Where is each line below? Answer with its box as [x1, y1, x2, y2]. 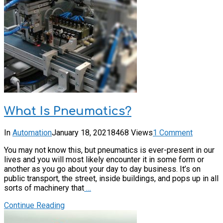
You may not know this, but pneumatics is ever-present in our [4, 145, 215, 155]
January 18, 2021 [52, 128, 111, 138]
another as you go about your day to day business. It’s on [4, 164, 201, 174]
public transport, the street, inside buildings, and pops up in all [4, 174, 219, 184]
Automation [12, 128, 52, 138]
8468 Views [111, 128, 153, 138]
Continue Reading [4, 201, 65, 211]
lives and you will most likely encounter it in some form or [4, 155, 204, 165]
